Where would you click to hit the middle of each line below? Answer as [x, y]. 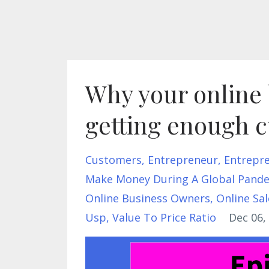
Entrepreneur [183, 160]
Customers [113, 160]
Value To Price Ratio [164, 217]
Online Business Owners [148, 198]
